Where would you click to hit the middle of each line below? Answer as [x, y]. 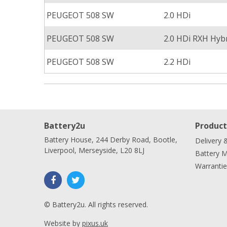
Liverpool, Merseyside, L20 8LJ [94, 150]
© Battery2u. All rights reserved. [96, 204]
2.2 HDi [177, 62]
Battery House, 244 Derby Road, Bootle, [111, 140]
